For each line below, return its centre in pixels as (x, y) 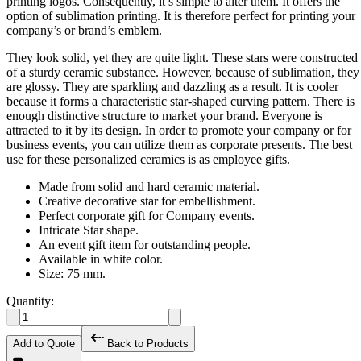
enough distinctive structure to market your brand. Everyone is (164, 116)
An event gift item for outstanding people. (145, 245)
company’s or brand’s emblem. (84, 31)
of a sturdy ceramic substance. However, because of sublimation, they (183, 73)
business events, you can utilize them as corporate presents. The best (179, 145)
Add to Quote (44, 344)
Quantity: (30, 301)
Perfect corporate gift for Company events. (147, 216)
